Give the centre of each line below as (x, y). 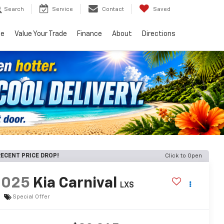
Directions (159, 34)
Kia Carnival (75, 184)
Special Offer (31, 197)
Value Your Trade (41, 34)
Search (14, 9)
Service (62, 9)
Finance (89, 34)
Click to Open (183, 156)
